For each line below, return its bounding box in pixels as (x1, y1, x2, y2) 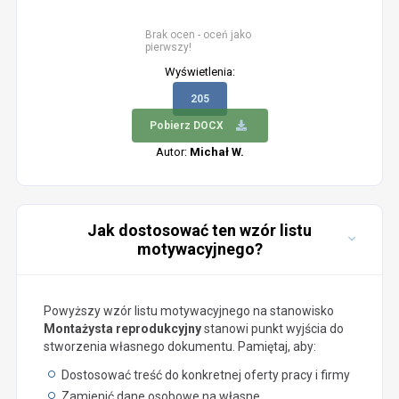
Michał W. (189, 145, 244, 159)
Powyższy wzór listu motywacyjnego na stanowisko (43, 304, 334, 318)
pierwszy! (145, 41, 191, 53)
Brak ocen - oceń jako (145, 28, 251, 41)
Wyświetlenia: (164, 65, 235, 78)
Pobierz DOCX (149, 119, 224, 132)
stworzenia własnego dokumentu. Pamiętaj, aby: (43, 339, 316, 354)
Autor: (155, 145, 190, 159)
